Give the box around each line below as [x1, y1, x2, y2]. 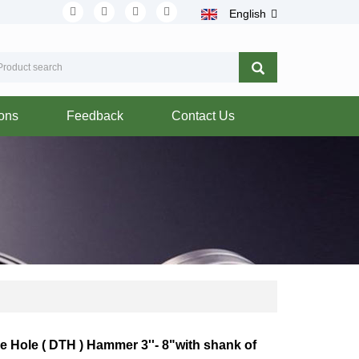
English [229, 7, 266, 20]
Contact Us [171, 109, 235, 123]
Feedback [67, 109, 123, 123]
